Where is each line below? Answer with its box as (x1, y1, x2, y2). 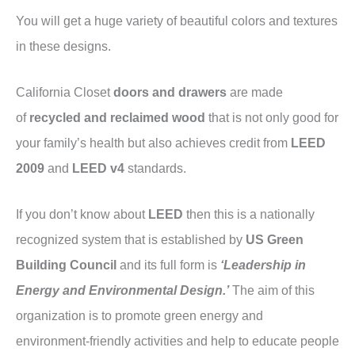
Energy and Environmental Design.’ (16, 282, 229, 297)
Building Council (16, 257, 120, 272)
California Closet (16, 84, 113, 99)
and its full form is (120, 257, 220, 272)
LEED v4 (72, 160, 124, 175)
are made (230, 84, 283, 99)
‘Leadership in (220, 257, 306, 272)
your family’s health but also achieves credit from (16, 135, 291, 150)
